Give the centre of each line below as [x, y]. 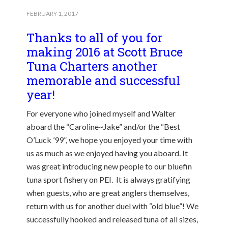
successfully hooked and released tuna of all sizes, [112, 219]
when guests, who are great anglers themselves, [108, 193]
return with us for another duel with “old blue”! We [113, 206]
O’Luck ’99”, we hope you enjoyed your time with [110, 140]
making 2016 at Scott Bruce [105, 52]
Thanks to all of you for [95, 38]
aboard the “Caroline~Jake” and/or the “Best [104, 126]
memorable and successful [104, 80]
